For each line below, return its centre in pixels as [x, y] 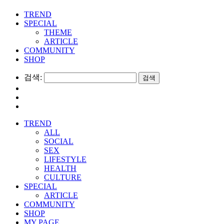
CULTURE [63, 177]
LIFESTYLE [65, 159]
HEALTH [60, 168]
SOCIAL [59, 141]
